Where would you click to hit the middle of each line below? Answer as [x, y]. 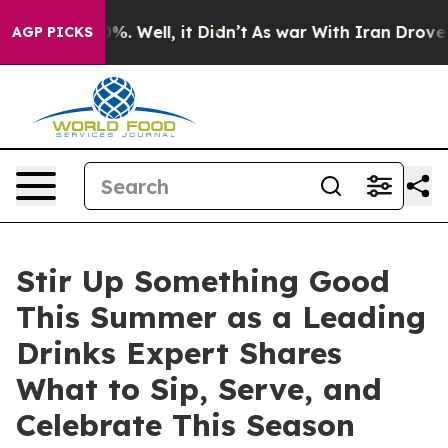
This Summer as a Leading [221, 317]
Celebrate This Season [185, 425]
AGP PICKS [52, 32]
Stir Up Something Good [203, 281]
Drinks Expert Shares [179, 353]
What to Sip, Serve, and [199, 389]
